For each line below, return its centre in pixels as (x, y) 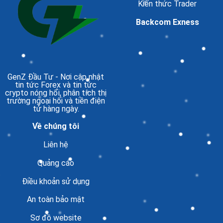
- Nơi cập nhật (79, 77)
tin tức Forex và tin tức (56, 85)
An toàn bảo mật (56, 200)
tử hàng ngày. (56, 109)
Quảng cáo (56, 163)
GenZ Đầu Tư (30, 77)
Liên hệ (56, 144)
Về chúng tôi (56, 126)
